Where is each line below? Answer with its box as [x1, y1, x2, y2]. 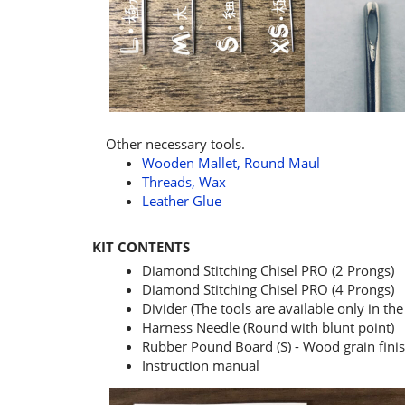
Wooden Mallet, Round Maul [142, 154, 320, 172]
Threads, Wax [142, 173, 226, 191]
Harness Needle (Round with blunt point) [142, 318, 394, 336]
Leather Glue [142, 192, 221, 210]
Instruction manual [142, 356, 259, 374]
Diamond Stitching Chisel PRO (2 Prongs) [142, 261, 394, 279]
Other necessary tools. [106, 135, 245, 153]
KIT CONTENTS [92, 238, 190, 256]
